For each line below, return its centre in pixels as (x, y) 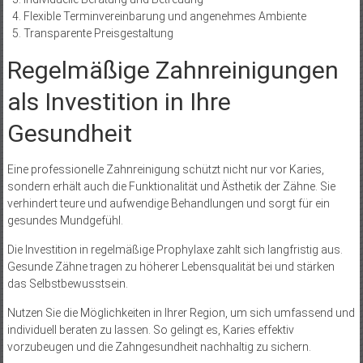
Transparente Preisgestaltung (98, 34)
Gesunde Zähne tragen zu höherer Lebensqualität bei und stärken (171, 267)
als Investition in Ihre (119, 102)
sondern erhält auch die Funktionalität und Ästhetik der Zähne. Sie (171, 187)
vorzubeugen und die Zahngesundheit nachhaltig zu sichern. (159, 347)
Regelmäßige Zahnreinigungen (173, 70)
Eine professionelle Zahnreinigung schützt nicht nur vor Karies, (165, 170)
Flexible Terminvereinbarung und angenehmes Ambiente (164, 17)
